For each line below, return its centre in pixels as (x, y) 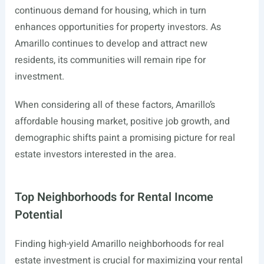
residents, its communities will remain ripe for (110, 60)
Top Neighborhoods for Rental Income (114, 197)
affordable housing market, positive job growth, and (122, 122)
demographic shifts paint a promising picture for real (125, 138)
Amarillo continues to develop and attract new (111, 44)
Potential (38, 215)
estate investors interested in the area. (95, 155)
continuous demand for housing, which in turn (110, 11)
